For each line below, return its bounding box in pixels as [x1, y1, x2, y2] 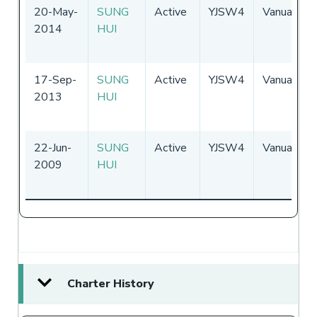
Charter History [67, 275, 154, 292]
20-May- [34, 4, 78, 20]
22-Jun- [34, 139, 71, 156]
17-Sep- [34, 71, 76, 88]
